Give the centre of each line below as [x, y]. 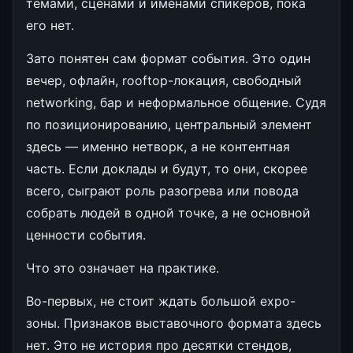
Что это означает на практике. [123, 268]
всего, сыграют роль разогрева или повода [162, 190]
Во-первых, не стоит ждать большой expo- [161, 301]
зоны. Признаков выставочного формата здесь [174, 323]
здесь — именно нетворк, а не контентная [158, 146]
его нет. [50, 25]
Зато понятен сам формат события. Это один [168, 58]
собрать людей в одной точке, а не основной [168, 212]
